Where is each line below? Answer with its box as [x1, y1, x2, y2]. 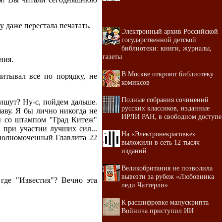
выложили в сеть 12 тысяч [121, 138, 200, 146]
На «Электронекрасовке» [121, 130, 196, 138]
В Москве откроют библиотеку [121, 70, 214, 78]
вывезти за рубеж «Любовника [121, 172, 214, 180]
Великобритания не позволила [121, 164, 213, 172]
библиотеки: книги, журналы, [121, 44, 212, 52]
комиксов [121, 78, 150, 86]
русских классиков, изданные [121, 104, 210, 112]
